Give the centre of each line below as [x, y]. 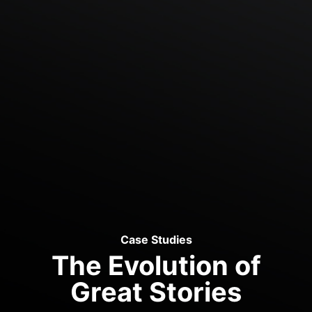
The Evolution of [156, 266]
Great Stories [156, 292]
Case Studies [156, 240]
